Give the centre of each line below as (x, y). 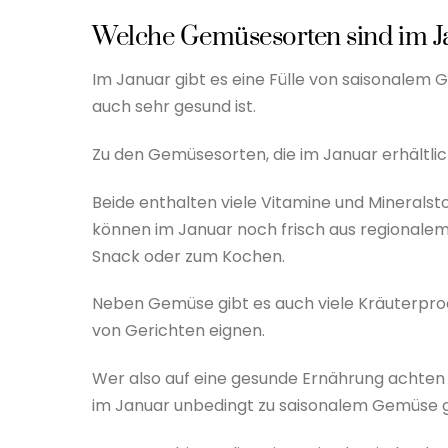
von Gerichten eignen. (178, 331)
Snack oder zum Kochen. (188, 256)
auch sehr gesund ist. (174, 106)
